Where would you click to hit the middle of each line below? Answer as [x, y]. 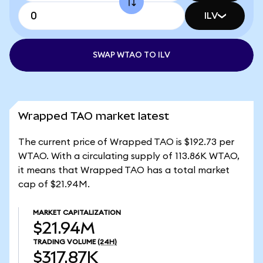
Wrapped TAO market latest [94, 116]
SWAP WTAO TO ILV [131, 55]
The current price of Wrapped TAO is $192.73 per [126, 142]
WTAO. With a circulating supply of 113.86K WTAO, [129, 156]
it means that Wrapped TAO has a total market [124, 170]
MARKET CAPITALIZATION [77, 213]
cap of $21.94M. [54, 184]
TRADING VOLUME [64, 242]
